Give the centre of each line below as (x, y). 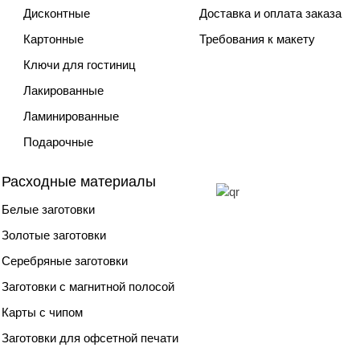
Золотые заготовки (54, 235)
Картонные (53, 39)
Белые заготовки (48, 209)
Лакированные (63, 90)
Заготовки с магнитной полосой (88, 286)
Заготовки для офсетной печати (90, 337)
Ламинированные (71, 116)
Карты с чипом (42, 312)
